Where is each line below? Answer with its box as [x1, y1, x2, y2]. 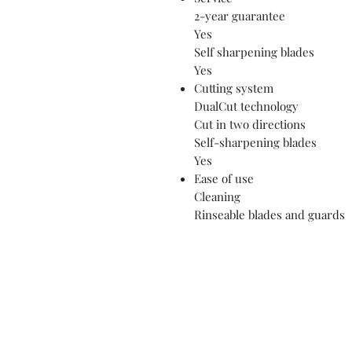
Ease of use [194, 170, 254, 186]
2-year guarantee [194, 7, 285, 24]
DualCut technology [194, 97, 299, 114]
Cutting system [194, 79, 273, 96]
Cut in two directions [194, 115, 306, 132]
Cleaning [194, 188, 240, 204]
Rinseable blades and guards [194, 206, 345, 222]
